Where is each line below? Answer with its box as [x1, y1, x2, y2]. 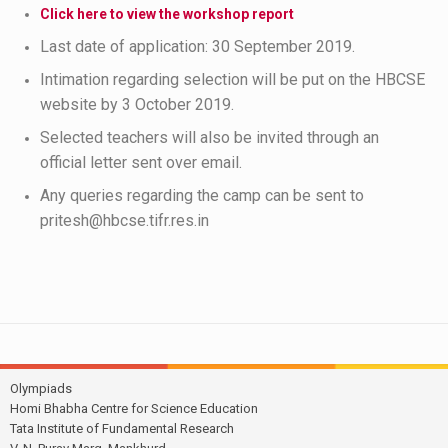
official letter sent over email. [40, 153, 242, 172]
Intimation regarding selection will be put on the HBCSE [40, 70, 425, 89]
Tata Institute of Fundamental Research [10, 421, 234, 436]
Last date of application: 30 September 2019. [40, 37, 355, 56]
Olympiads [10, 381, 72, 396]
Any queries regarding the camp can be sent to [40, 186, 364, 205]
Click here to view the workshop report [40, 6, 294, 22]
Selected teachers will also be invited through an [40, 128, 379, 147]
